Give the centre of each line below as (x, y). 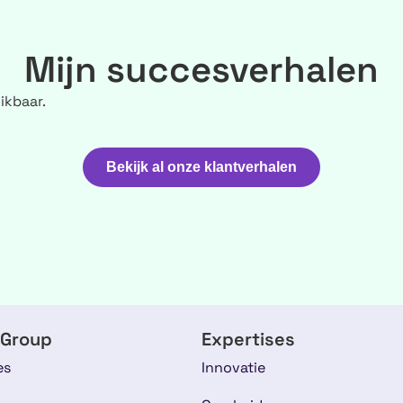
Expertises (248, 339)
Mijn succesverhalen (201, 70)
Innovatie (233, 367)
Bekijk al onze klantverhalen (201, 166)
